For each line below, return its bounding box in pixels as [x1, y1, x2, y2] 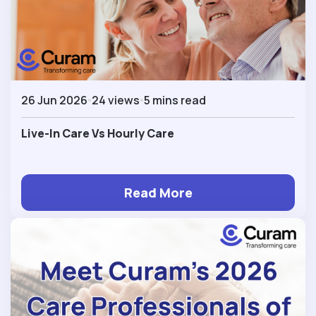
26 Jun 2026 [21, 92, 87, 108]
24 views [92, 92, 140, 108]
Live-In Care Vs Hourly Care [21, 125, 174, 141]
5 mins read [144, 92, 206, 108]
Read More [123, 183, 193, 202]
